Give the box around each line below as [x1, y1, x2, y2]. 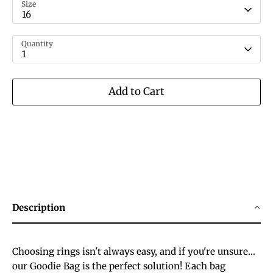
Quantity [21, 38, 53, 48]
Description [12, 201, 65, 213]
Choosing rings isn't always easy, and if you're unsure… [12, 245, 255, 257]
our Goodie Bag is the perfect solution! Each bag [12, 260, 225, 272]
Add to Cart [108, 85, 165, 99]
